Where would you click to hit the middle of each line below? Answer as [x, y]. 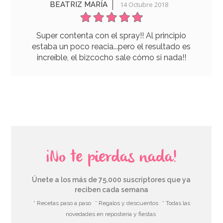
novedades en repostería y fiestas [111, 214]
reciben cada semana [111, 189]
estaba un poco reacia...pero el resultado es [111, 46]
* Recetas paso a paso [62, 203]
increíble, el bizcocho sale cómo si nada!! [111, 57]
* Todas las [176, 203]
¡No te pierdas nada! [111, 158]
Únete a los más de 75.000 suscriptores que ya [111, 179]
